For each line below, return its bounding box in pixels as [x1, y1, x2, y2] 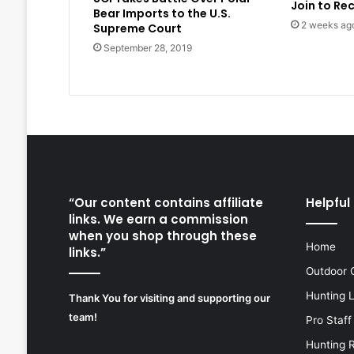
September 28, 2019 [103, 42, 192, 55]
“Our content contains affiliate [68, 194, 263, 212]
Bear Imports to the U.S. [92, 6, 231, 22]
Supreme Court [92, 21, 182, 37]
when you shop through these [68, 228, 257, 245]
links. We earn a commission [68, 211, 248, 228]
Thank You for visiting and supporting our [68, 292, 270, 305]
